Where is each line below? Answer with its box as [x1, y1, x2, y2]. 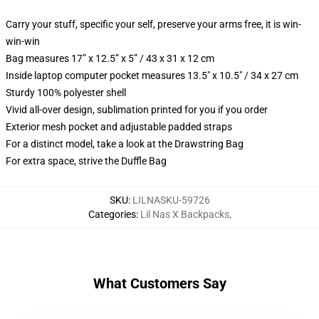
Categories [88, 209, 136, 220]
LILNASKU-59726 [132, 194, 210, 206]
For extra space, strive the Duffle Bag [6, 155, 167, 167]
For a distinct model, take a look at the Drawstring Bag [6, 138, 244, 150]
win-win [6, 36, 40, 47]
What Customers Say [93, 275, 226, 292]
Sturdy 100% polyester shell [6, 87, 126, 98]
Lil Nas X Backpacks [140, 209, 229, 220]
